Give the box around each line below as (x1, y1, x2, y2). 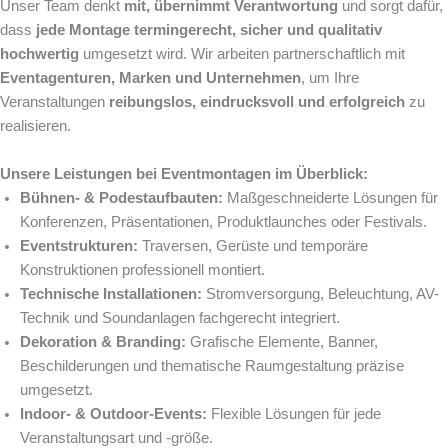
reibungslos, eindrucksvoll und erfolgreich (109, 93, 405, 110)
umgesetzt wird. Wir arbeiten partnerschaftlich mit (79, 45, 405, 62)
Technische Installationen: (20, 285, 202, 302)
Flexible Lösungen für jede (207, 405, 381, 422)
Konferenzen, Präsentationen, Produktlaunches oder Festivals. (20, 213, 427, 230)
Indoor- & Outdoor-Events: (20, 405, 207, 422)
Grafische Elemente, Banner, (186, 333, 378, 350)
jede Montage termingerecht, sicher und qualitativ (36, 21, 382, 38)
